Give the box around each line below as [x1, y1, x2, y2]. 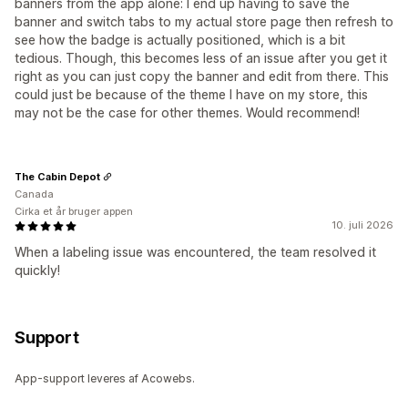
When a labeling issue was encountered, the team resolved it [15, 244, 376, 260]
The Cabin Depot [15, 169, 100, 183]
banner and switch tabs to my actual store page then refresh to [15, 14, 393, 30]
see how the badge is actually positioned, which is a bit [15, 32, 345, 48]
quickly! [15, 262, 60, 279]
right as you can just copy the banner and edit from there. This [15, 68, 389, 85]
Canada [15, 188, 54, 201]
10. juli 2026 [331, 219, 393, 232]
